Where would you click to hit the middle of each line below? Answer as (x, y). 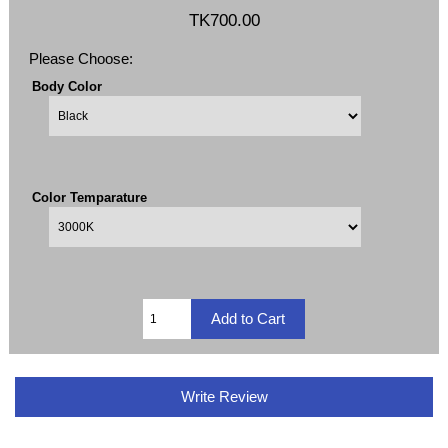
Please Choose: (81, 58)
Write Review (224, 396)
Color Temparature (89, 197)
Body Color (66, 86)
